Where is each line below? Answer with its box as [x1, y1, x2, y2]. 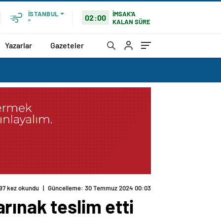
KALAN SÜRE [112, 17, 151, 26]
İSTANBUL [28, 10, 58, 18]
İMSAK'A [112, 9, 136, 18]
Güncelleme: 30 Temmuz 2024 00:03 [48, 184, 151, 192]
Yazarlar [5, 40, 32, 50]
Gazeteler [50, 40, 84, 50]
